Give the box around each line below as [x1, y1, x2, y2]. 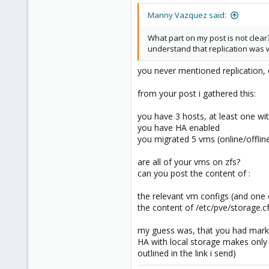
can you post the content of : [138, 168, 250, 179]
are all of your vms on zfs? [138, 156, 240, 168]
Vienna [99, 26, 125, 37]
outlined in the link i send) [138, 247, 236, 259]
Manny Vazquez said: [148, 10, 226, 20]
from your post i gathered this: [138, 88, 256, 99]
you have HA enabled [138, 122, 220, 133]
